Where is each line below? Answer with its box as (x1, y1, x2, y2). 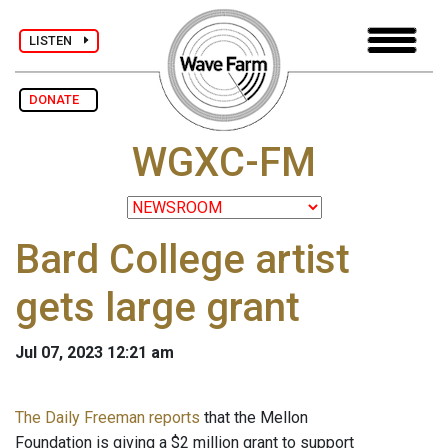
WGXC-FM (132, 139, 316, 187)
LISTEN (29, 32, 84, 48)
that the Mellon (200, 408, 308, 428)
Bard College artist (15, 236, 350, 284)
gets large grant (15, 284, 300, 332)
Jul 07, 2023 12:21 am (15, 343, 174, 363)
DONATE (29, 92, 88, 107)
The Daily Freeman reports (15, 408, 200, 428)
